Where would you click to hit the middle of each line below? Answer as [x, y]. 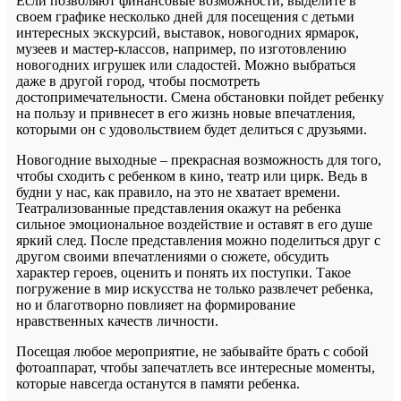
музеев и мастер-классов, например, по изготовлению [181, 48]
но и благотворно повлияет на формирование [156, 304]
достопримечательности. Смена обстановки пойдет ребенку [200, 97]
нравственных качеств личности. [117, 320]
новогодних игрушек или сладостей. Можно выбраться [186, 64]
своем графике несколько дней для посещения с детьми [185, 16]
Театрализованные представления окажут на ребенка [179, 208]
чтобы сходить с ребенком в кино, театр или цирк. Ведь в [192, 175]
